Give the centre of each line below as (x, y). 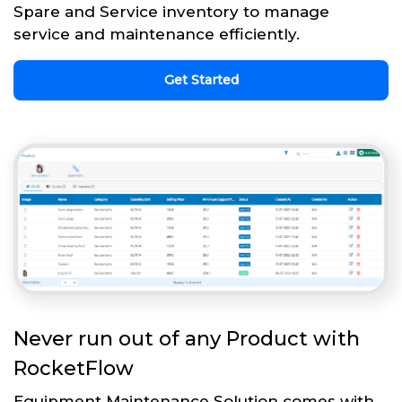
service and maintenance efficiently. (157, 35)
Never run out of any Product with (187, 338)
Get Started (201, 80)
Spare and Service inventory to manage (171, 12)
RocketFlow (74, 368)
